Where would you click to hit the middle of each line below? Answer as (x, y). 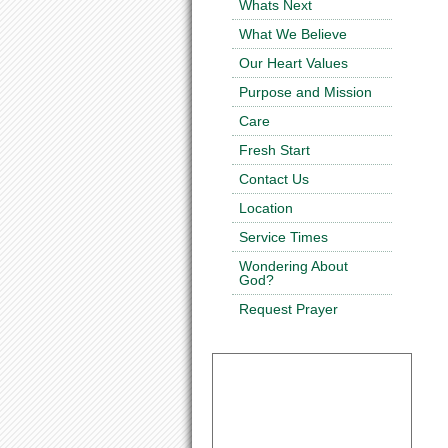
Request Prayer (288, 308)
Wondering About (293, 265)
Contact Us (274, 178)
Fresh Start (274, 149)
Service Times (283, 236)
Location (266, 207)
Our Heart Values (293, 62)
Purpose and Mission (305, 91)
